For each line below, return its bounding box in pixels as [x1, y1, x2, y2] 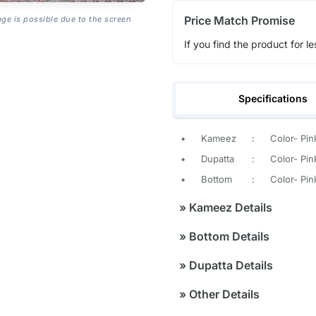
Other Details [186, 287, 260, 302]
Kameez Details [186, 200, 272, 215]
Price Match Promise [183, 13, 295, 28]
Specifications [238, 92, 308, 105]
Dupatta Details [186, 258, 273, 273]
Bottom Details [186, 229, 269, 244]
